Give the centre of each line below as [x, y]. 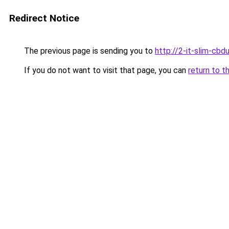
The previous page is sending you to [88, 51]
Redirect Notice [44, 18]
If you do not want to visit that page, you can [105, 70]
